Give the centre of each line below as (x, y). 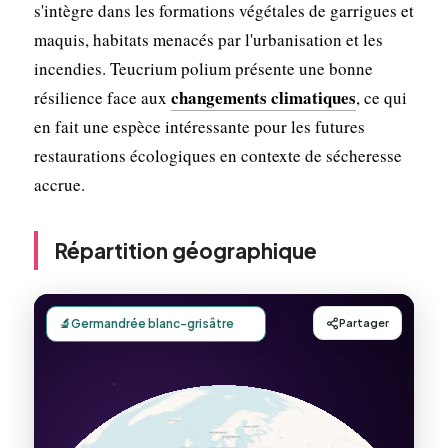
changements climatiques (263, 97)
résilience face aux (102, 97)
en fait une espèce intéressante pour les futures (199, 126)
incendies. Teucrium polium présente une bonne (203, 68)
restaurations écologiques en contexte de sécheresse (217, 155)
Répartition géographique (185, 250)
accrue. (59, 184)
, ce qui (381, 97)
